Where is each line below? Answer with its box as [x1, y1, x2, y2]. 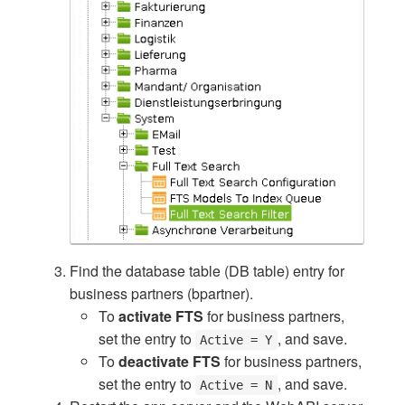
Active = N [200, 378, 273, 392]
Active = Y [200, 333, 273, 347]
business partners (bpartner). [70, 283, 253, 304]
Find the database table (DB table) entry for [70, 260, 344, 281]
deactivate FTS [118, 351, 221, 372]
